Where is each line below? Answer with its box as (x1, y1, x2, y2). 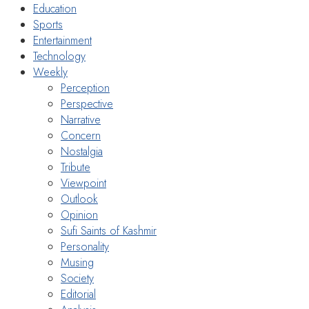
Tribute (61, 159, 90, 175)
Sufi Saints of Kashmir (61, 222, 157, 239)
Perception (61, 79, 110, 96)
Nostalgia (61, 143, 103, 159)
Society (61, 270, 94, 286)
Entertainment (33, 32, 92, 48)
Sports (33, 16, 63, 32)
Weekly (33, 63, 68, 80)
